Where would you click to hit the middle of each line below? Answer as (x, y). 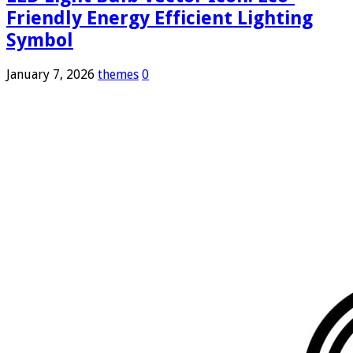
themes (118, 74)
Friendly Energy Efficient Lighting (160, 18)
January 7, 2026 (50, 74)
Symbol (40, 40)
